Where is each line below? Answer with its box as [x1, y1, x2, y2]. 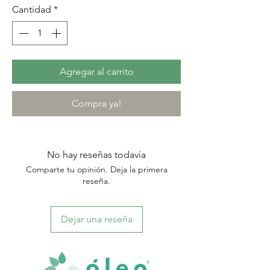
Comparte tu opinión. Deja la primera [25, 164, 168, 175]
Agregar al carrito [59, 66, 134, 77]
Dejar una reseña [60, 213, 133, 225]
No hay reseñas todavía [47, 149, 146, 160]
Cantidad [12, 4, 51, 15]
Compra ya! [71, 98, 122, 109]
